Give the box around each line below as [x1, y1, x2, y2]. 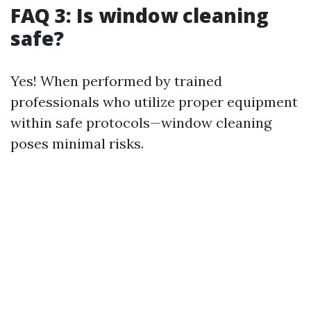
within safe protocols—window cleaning [10, 114, 271, 132]
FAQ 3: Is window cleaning [10, 2, 269, 29]
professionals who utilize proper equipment [10, 93, 298, 111]
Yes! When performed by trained [10, 72, 222, 90]
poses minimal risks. [10, 135, 144, 153]
